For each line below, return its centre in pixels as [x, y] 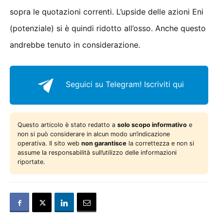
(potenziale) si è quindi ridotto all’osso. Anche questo [108, 28]
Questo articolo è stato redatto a [67, 125]
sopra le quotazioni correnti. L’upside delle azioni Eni [107, 11]
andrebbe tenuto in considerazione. [75, 45]
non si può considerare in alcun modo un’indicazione [94, 134]
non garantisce [104, 143]
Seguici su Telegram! [104, 84]
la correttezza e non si [160, 143]
